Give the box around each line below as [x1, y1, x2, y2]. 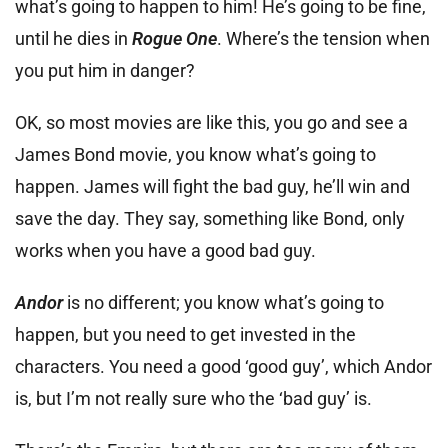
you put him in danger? [15, 59, 195, 81]
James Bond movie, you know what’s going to [15, 143, 376, 165]
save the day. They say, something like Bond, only [15, 207, 405, 229]
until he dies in [15, 27, 132, 49]
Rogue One [132, 27, 217, 49]
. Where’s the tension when [217, 27, 430, 49]
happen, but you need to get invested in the [15, 323, 356, 345]
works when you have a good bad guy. [15, 239, 316, 261]
